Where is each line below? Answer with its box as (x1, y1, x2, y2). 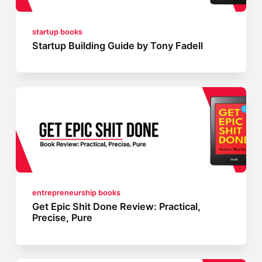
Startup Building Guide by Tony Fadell (32, 39, 204, 51)
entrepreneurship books (32, 188, 121, 197)
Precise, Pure (32, 211, 93, 223)
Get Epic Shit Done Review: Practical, (32, 200, 201, 212)
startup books (32, 27, 83, 36)
